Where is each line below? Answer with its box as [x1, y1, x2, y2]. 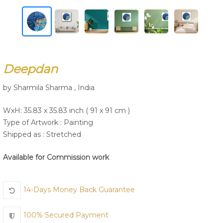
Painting [64, 118, 93, 127]
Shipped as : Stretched [3, 130, 81, 139]
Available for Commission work [3, 153, 109, 162]
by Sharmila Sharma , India [3, 83, 95, 92]
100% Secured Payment [23, 211, 109, 220]
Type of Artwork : [3, 118, 64, 127]
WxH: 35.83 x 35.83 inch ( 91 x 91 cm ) [3, 106, 130, 115]
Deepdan [3, 62, 58, 76]
